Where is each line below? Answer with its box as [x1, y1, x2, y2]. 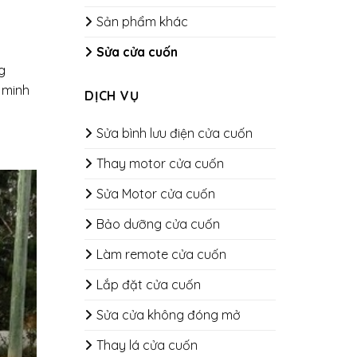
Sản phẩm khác [96, 14, 188, 29]
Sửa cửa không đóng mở [96, 307, 241, 323]
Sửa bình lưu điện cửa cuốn [96, 125, 253, 141]
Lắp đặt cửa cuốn [96, 277, 201, 292]
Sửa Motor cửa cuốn [96, 186, 215, 202]
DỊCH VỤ [84, 88, 139, 104]
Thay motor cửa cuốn [96, 155, 224, 171]
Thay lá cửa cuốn [96, 337, 198, 353]
